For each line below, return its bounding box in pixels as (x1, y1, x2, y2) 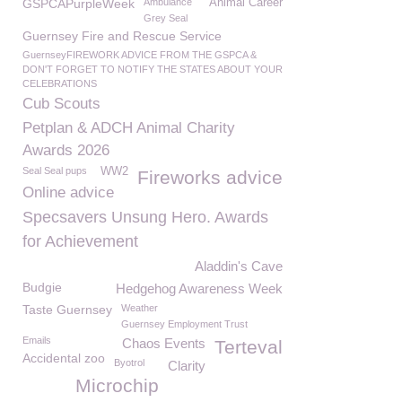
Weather (121, 302, 158, 313)
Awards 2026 (22, 142, 109, 159)
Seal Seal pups (22, 165, 87, 176)
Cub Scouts (22, 95, 100, 112)
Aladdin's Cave (195, 258, 283, 274)
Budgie (22, 280, 62, 294)
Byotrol (114, 357, 144, 368)
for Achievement (22, 232, 138, 250)
